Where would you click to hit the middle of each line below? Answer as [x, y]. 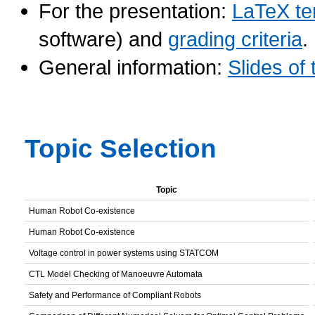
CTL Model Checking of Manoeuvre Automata [116, 274]
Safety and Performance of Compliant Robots [115, 295]
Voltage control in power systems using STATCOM [124, 253]
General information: [133, 67]
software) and [103, 39]
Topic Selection [121, 148]
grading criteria [235, 39]
